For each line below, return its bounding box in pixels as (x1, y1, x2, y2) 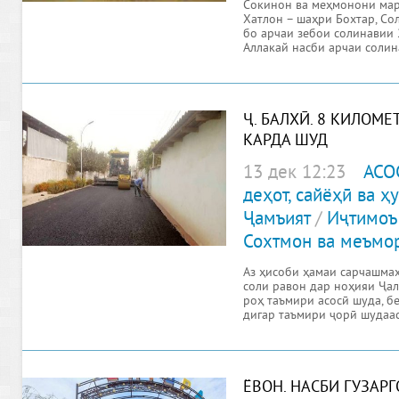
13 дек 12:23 (242, 162, 346, 185)
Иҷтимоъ (326, 208, 396, 232)
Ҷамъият (242, 208, 310, 232)
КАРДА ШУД (242, 131, 328, 151)
